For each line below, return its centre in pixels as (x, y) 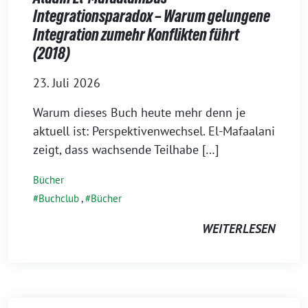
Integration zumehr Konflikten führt (136, 35)
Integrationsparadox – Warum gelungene (152, 16)
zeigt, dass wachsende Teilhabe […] (126, 150)
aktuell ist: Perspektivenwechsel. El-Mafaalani (154, 131)
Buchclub (59, 198)
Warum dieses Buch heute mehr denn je (139, 112)
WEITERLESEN (239, 229)
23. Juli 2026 (67, 83)
